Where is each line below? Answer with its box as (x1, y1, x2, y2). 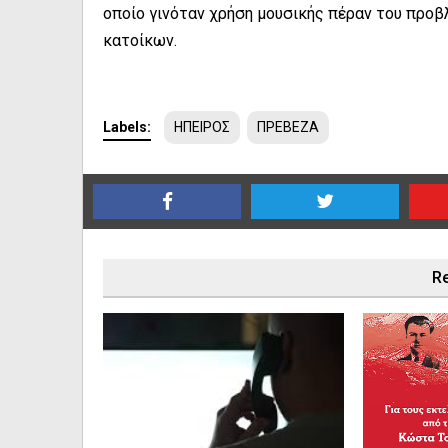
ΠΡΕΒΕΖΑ (257, 119, 319, 135)
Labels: (103, 119, 151, 135)
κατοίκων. (103, 31, 177, 50)
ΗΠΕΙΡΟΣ (174, 119, 230, 135)
